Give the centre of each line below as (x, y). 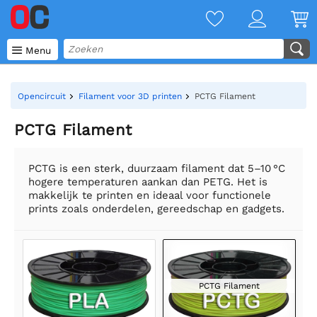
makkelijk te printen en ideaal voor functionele (150, 195)
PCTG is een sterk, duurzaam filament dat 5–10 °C (157, 168)
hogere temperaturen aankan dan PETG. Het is (148, 182)
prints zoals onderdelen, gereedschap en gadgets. (156, 209)
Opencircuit (42, 96)
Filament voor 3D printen (130, 96)
